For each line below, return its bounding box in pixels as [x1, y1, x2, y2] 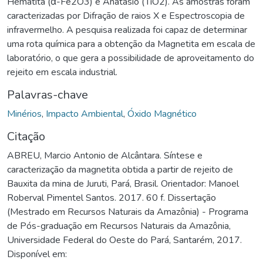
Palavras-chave [7, 86, 88, 103]
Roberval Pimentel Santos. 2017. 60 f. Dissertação [7, 191, 216, 204]
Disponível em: [7, 247, 67, 261]
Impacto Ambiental [46, 107, 123, 120]
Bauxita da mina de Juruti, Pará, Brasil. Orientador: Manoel [7, 177, 239, 190]
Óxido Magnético [127, 107, 197, 120]
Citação [7, 128, 45, 144]
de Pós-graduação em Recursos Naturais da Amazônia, [7, 219, 231, 232]
